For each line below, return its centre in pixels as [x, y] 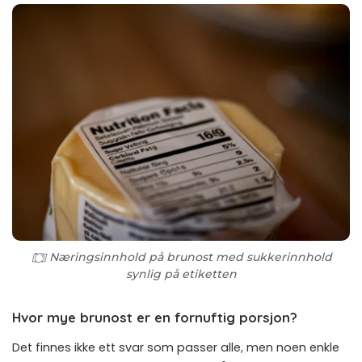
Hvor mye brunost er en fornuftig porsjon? [155, 317]
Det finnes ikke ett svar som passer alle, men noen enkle [176, 348]
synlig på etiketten [181, 274]
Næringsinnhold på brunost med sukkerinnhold [190, 257]
